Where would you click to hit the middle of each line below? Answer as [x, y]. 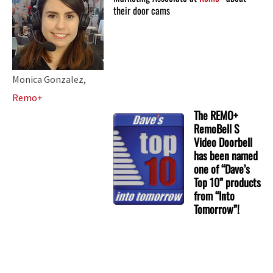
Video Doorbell [223, 142]
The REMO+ [216, 115]
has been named [226, 155]
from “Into [214, 195]
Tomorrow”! [217, 209]
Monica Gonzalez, [49, 79]
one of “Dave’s [222, 168]
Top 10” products [227, 182]
